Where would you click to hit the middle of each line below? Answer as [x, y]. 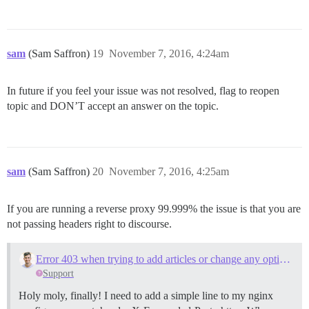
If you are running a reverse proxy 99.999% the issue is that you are [154, 208]
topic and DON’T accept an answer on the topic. [113, 106]
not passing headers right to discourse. [89, 223]
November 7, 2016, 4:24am [169, 53]
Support [59, 273]
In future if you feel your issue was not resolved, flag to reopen [143, 90]
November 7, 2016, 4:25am [169, 171]
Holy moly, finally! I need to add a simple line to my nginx [146, 295]
